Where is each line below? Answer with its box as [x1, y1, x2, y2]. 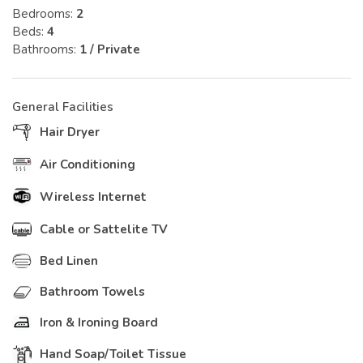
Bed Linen [40, 253, 98, 270]
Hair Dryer [40, 124, 100, 141]
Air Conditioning [40, 156, 135, 173]
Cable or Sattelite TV [40, 221, 168, 238]
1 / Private [79, 41, 140, 58]
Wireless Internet [40, 189, 147, 206]
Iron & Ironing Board [40, 314, 158, 331]
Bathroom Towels [40, 284, 145, 301]
